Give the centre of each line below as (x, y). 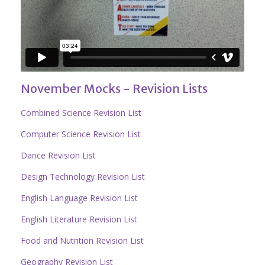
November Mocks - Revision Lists (114, 89)
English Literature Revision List (79, 219)
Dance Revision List (58, 156)
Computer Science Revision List (81, 134)
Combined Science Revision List (81, 113)
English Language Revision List (79, 198)
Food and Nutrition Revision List (82, 241)
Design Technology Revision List (83, 177)
